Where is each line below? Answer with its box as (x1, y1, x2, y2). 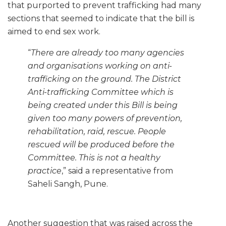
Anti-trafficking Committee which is (28, 87, 174, 97)
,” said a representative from (62, 165, 173, 176)
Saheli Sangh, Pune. (28, 179, 108, 189)
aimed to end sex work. (8, 26, 100, 36)
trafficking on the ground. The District (28, 74, 181, 84)
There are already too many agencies (31, 47, 184, 58)
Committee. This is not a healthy (28, 152, 160, 162)
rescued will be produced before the (28, 139, 175, 149)
